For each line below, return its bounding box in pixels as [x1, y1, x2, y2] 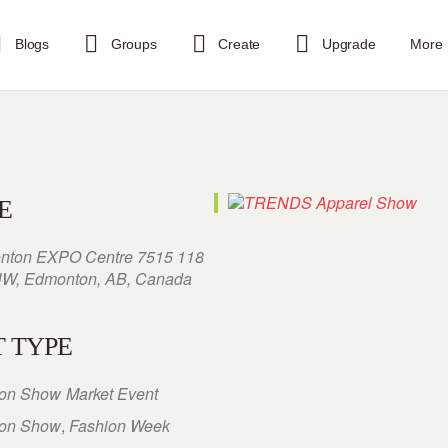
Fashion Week [69, 414, 170, 437]
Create [218, 36, 261, 52]
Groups [110, 36, 157, 52]
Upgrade [322, 36, 376, 52]
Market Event [66, 382, 158, 405]
